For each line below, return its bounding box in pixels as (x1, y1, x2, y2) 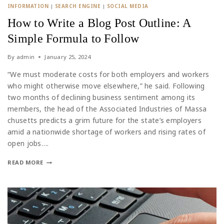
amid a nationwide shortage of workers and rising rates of (7, 127, 206, 137)
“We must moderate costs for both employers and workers (7, 69, 209, 79)
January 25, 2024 (44, 53, 91, 61)
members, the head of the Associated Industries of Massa (7, 104, 207, 114)
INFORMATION (7, 3, 49, 10)
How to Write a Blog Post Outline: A (7, 16, 191, 30)
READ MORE (7, 158, 44, 166)
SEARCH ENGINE (54, 3, 101, 10)
